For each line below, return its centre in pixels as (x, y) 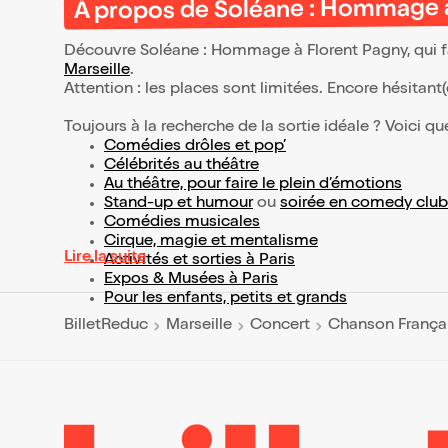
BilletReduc (106, 326)
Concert (280, 326)
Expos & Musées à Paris (191, 279)
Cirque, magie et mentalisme (211, 241)
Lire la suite (105, 257)
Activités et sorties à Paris (199, 260)
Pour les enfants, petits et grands (225, 298)
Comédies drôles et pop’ (195, 146)
